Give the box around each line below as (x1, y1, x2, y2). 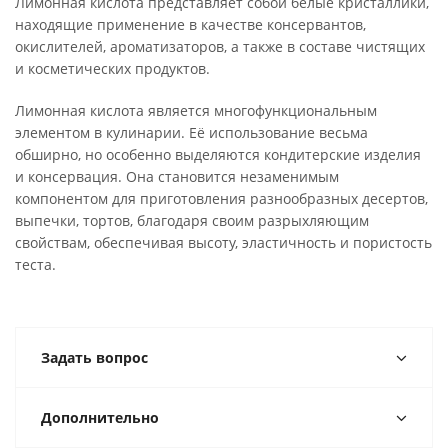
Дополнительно (41, 408, 159, 428)
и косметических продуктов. (15, 59, 210, 79)
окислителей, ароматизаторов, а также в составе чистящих (15, 37, 425, 57)
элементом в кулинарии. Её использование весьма (15, 123, 368, 143)
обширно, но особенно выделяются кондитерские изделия (15, 145, 421, 165)
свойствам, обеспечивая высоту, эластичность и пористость (15, 233, 432, 253)
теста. (15, 255, 56, 275)
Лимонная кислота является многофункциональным (15, 101, 377, 121)
